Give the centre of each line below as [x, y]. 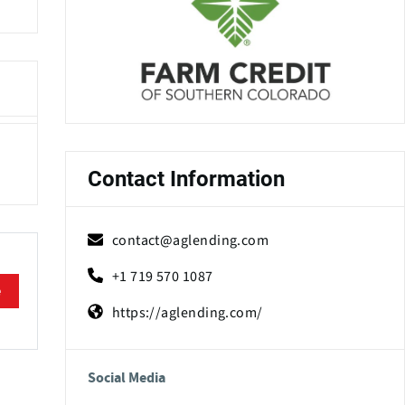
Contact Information [186, 179]
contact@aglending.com [190, 240]
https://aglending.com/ [187, 312]
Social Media [126, 377]
